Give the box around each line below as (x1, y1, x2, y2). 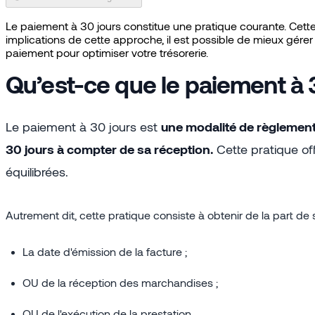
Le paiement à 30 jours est (6, 118, 161, 134)
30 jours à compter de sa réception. (6, 141, 213, 157)
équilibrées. (6, 163, 68, 179)
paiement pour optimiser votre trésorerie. (6, 45, 208, 59)
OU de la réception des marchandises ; (22, 275, 218, 289)
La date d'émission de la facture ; (22, 244, 187, 258)
